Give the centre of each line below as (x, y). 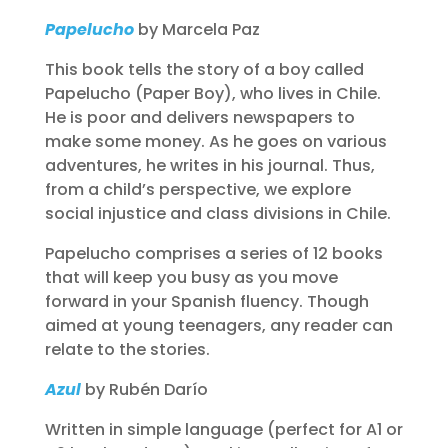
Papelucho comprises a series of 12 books (213, 253)
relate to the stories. (127, 349)
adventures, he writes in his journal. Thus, (209, 165)
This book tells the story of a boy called (204, 69)
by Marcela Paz (196, 29)
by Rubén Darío (144, 389)
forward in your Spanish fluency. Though (206, 301)
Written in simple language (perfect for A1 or (223, 429)
